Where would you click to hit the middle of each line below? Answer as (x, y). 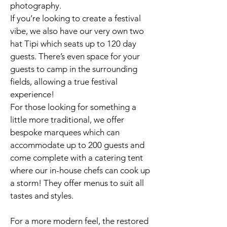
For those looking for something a (73, 107)
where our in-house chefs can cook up (80, 170)
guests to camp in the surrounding (74, 69)
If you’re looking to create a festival (75, 18)
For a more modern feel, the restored (79, 221)
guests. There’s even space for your (75, 56)
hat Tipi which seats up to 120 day (73, 44)
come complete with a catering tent (77, 158)
